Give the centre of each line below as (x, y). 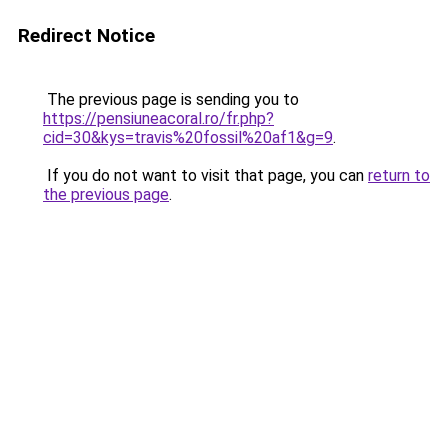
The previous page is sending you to (171, 99)
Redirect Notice (86, 35)
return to (399, 175)
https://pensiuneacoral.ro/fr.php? (158, 118)
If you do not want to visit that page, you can (205, 175)
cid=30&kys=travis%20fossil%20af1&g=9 (188, 137)
